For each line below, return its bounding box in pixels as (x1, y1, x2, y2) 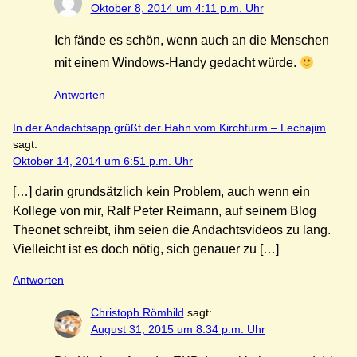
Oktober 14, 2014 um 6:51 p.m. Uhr (13, 155, 193, 168)
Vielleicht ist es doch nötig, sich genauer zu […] (13, 242, 279, 257)
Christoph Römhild (90, 305, 184, 319)
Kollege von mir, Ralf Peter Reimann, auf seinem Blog (13, 204, 316, 218)
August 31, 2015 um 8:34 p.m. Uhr (90, 322, 265, 335)
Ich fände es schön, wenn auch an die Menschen (54, 33, 329, 48)
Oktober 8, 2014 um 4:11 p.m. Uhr (90, 2, 264, 15)
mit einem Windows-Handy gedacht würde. (54, 56, 300, 70)
